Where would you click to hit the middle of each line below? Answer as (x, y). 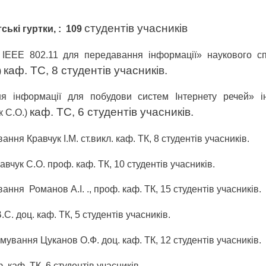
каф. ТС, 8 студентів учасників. (85, 70)
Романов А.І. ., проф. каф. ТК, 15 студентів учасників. (145, 189)
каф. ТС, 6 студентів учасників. (112, 112)
